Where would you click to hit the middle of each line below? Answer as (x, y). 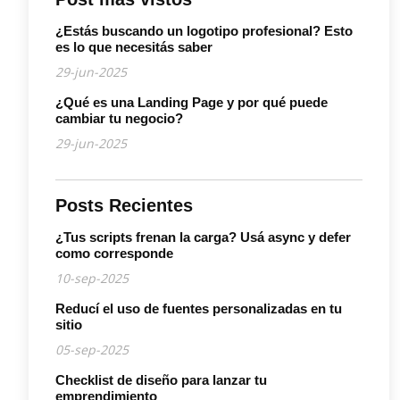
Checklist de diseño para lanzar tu (161, 379)
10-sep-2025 (92, 278)
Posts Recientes (124, 205)
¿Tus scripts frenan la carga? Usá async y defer (203, 237)
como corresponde (114, 253)
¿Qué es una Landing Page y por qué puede (192, 102)
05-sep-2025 (92, 349)
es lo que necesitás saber (134, 46)
